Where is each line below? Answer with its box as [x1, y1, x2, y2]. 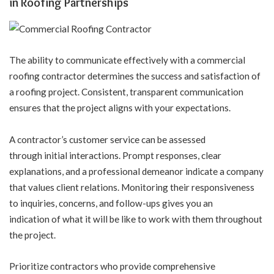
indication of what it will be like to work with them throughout [9, 213, 262, 224]
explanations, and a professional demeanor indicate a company [9, 165, 264, 177]
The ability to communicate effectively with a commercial [9, 54, 245, 66]
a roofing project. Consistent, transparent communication [9, 86, 243, 98]
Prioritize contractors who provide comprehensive [9, 261, 215, 272]
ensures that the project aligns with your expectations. [9, 102, 232, 114]
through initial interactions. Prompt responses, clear [9, 149, 221, 161]
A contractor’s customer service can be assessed [9, 133, 206, 145]
